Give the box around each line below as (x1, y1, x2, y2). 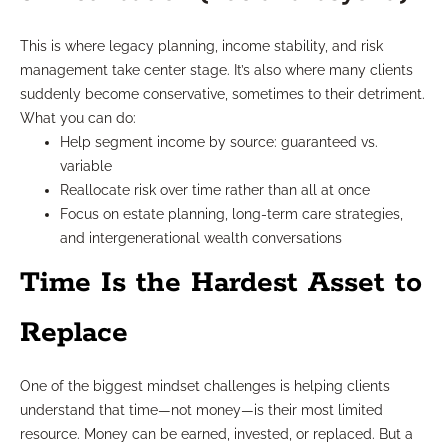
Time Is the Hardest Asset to (20, 264, 422, 301)
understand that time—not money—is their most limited (20, 401, 383, 418)
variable (60, 157, 112, 174)
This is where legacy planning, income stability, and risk (20, 37, 383, 54)
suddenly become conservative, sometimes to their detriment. (20, 85, 425, 102)
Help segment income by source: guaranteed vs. (60, 133, 378, 150)
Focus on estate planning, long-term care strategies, (60, 205, 403, 222)
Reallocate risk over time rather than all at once (60, 181, 370, 198)
